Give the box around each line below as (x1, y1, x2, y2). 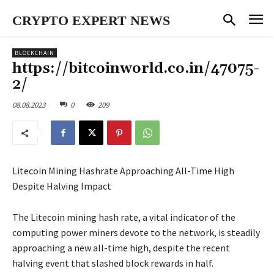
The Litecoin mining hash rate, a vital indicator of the (12, 211, 235, 224)
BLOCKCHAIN (15, 48, 54, 57)
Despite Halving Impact (12, 180, 111, 193)
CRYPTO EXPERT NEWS (12, 13, 170, 28)
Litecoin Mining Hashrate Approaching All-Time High (12, 165, 234, 177)
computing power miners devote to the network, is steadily (12, 226, 260, 239)
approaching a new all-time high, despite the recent (12, 242, 230, 254)
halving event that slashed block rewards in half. (12, 257, 213, 270)
